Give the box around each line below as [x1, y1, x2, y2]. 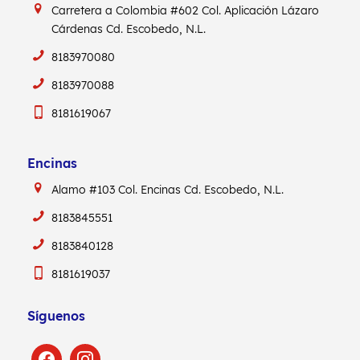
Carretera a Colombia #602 [51, 2, 202, 18]
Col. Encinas [118, 182, 185, 197]
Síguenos [27, 307, 85, 324]
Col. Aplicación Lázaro [202, 2, 320, 18]
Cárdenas [51, 21, 107, 36]
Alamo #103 [51, 182, 119, 197]
